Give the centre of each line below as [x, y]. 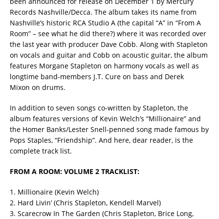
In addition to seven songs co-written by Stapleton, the [99, 108]
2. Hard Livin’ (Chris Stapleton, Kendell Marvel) [85, 202]
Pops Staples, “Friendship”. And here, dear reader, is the [101, 140]
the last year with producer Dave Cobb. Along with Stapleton [109, 44]
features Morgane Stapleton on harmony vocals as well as [104, 66]
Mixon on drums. [38, 87]
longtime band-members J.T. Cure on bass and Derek [97, 76]
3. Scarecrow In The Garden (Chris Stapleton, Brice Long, [102, 213]
